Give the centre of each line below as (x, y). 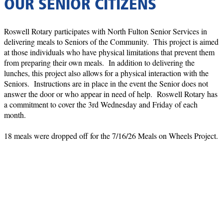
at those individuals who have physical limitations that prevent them (109, 52)
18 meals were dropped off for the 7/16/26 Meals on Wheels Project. (111, 135)
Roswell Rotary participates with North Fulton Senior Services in (106, 31)
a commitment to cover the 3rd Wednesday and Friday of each (101, 104)
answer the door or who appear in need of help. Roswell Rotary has (111, 94)
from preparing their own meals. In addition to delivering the (99, 62)
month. (15, 114)
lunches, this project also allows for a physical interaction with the (106, 73)
